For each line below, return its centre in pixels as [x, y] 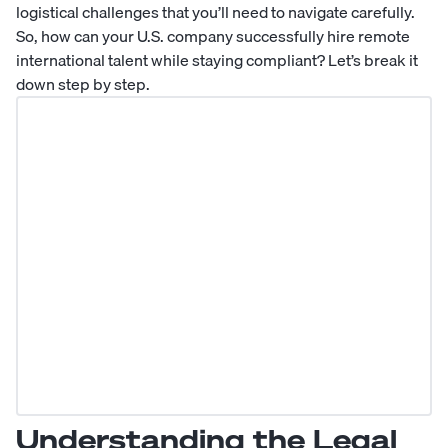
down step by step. [83, 83]
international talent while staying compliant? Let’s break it [217, 59]
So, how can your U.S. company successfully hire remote [213, 35]
